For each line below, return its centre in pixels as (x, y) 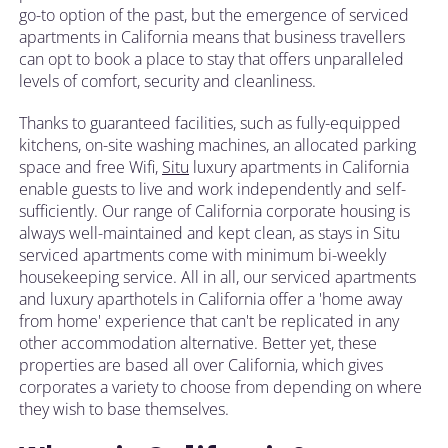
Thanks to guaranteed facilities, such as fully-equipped (210, 122)
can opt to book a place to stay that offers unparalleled (211, 58)
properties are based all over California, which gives (201, 364)
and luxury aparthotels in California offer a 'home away (210, 298)
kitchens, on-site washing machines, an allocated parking (217, 144)
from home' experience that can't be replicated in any (209, 320)
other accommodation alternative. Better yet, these (198, 342)
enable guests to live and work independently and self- (212, 188)
